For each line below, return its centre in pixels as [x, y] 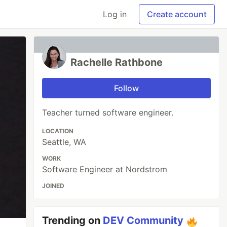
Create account [177, 14]
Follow [127, 88]
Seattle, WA [64, 142]
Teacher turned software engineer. [108, 112]
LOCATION [58, 131]
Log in [115, 14]
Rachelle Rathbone [117, 62]
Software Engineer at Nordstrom [105, 169]
